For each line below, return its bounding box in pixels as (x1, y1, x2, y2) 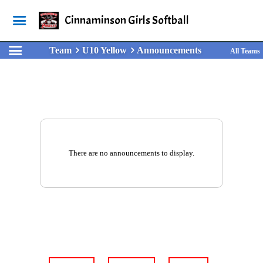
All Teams (230, 47, 260, 55)
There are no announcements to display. (69, 149, 194, 157)
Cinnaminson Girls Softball (64, 13, 189, 28)
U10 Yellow (82, 45, 127, 55)
